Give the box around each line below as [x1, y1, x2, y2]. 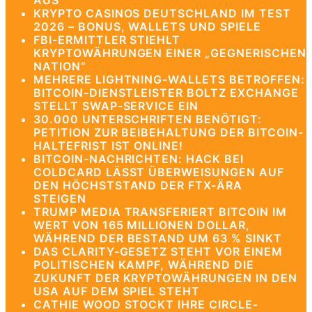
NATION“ [33, 59, 86, 73]
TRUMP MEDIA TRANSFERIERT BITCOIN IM [33, 205, 287, 219]
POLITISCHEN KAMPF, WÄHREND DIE [33, 258, 254, 272]
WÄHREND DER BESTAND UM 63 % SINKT [33, 231, 282, 245]
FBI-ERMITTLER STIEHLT [33, 33, 181, 47]
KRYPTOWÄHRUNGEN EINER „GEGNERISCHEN [33, 46, 306, 60]
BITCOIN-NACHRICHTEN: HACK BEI [33, 152, 244, 166]
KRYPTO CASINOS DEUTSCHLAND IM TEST [33, 6, 291, 20]
